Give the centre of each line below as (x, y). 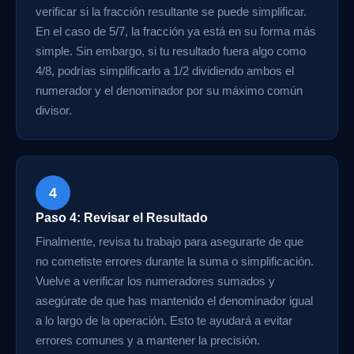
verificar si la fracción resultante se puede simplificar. (171, 11)
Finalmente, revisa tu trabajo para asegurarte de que (169, 241)
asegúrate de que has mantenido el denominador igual (174, 301)
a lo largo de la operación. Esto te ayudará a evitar (164, 320)
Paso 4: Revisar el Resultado (122, 218)
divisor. (54, 110)
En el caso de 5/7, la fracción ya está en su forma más (176, 31)
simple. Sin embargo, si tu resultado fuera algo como (171, 51)
